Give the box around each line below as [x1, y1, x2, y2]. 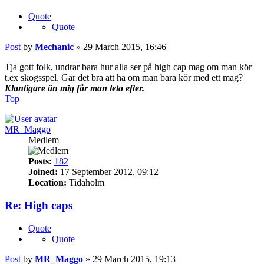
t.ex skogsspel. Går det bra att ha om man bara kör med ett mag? [5, 72, 243, 83]
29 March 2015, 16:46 [83, 42, 166, 52]
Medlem [28, 135, 59, 146]
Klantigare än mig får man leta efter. [5, 83, 144, 94]
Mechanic [35, 42, 74, 52]
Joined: [28, 167, 58, 177]
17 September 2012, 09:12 [58, 167, 159, 177]
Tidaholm [67, 177, 104, 188]
